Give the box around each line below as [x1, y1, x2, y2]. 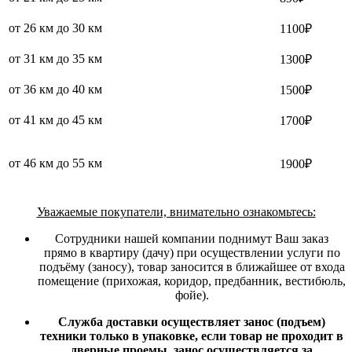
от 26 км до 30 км [9, 20, 102, 35]
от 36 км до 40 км [9, 82, 102, 96]
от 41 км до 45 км [9, 112, 102, 126]
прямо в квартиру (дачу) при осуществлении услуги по [43, 245, 340, 259]
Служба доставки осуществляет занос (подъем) [58, 314, 325, 328]
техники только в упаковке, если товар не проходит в [40, 328, 343, 343]
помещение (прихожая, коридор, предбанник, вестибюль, [38, 273, 346, 288]
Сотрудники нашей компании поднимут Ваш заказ [55, 231, 328, 245]
